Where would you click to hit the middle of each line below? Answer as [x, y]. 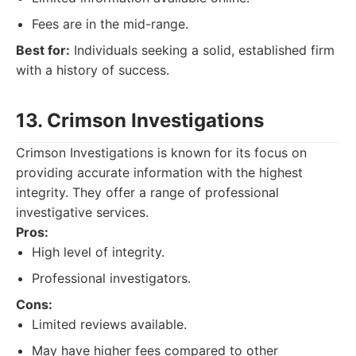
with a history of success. [93, 70]
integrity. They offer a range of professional [147, 192]
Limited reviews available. [109, 324]
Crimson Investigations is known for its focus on [161, 153]
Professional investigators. [111, 278]
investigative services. [82, 212]
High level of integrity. [98, 252]
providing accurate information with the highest [159, 172]
